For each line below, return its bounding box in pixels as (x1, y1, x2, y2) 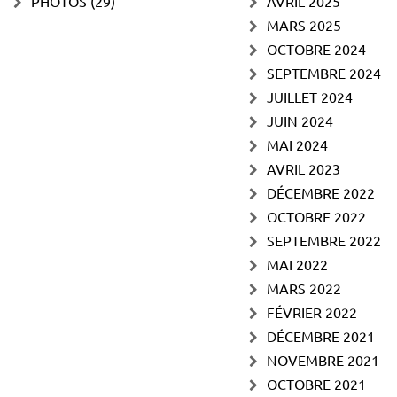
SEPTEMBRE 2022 (267, 230, 381, 249)
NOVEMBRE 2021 (267, 350, 379, 369)
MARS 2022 (267, 278, 341, 297)
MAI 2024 (267, 135, 328, 153)
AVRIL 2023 (267, 159, 340, 177)
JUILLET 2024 (267, 87, 353, 105)
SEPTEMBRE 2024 (267, 63, 381, 82)
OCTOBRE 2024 (267, 39, 366, 58)
